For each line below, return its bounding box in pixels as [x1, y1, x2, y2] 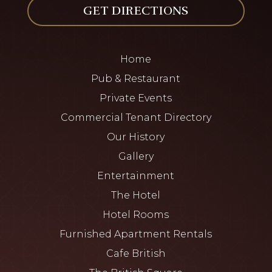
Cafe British [106, 248, 166, 260]
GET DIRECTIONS [83, 3, 189, 19]
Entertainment [97, 170, 175, 182]
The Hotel [111, 189, 161, 202]
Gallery [118, 151, 154, 163]
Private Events [100, 92, 172, 104]
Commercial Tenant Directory [60, 112, 211, 124]
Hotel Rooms [103, 209, 169, 221]
